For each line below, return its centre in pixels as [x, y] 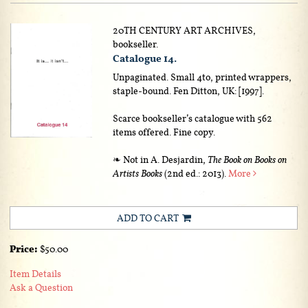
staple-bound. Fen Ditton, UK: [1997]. [189, 90]
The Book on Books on [247, 159]
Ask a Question [41, 287]
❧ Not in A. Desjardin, [161, 159]
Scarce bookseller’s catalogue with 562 [193, 118]
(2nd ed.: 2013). [196, 173]
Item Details [35, 273]
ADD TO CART [147, 218]
